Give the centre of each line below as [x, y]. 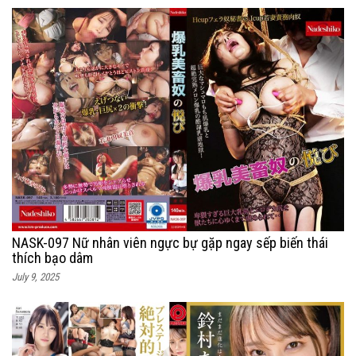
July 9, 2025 [35, 277]
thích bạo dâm [52, 258]
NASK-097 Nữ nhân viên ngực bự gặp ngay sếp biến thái [170, 243]
